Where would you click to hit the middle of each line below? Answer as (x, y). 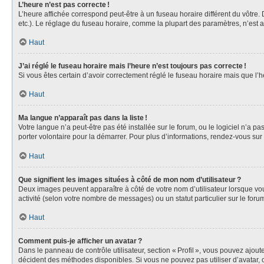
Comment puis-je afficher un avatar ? (80, 241)
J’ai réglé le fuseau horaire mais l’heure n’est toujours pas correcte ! (132, 66)
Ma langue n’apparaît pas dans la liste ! (83, 118)
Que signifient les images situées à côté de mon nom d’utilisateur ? (130, 179)
